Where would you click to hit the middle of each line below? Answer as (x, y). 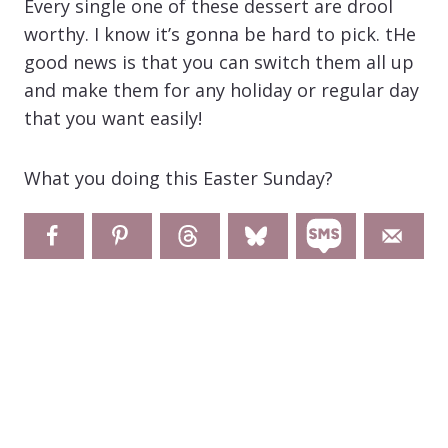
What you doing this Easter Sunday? (178, 177)
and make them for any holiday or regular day (221, 89)
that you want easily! (113, 117)
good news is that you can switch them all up (219, 61)
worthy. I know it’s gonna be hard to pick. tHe (220, 33)
